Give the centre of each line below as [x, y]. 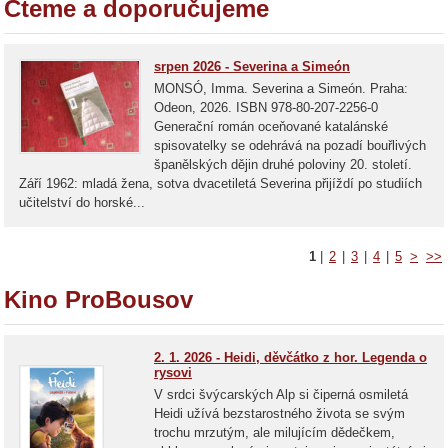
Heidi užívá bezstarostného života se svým [279, 413]
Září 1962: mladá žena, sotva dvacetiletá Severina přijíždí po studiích [220, 183]
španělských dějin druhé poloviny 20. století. [283, 164]
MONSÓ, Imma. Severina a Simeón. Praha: [281, 88]
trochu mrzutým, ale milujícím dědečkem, [274, 432]
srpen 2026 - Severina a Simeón [252, 66]
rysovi [173, 372]
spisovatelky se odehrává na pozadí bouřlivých [290, 145]
